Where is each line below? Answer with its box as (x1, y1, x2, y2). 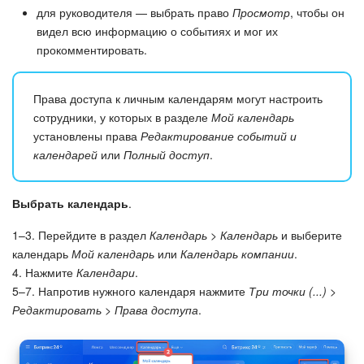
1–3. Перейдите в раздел (12, 226, 149, 243)
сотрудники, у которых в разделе (33, 108, 211, 125)
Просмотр (232, 3, 290, 20)
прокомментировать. (37, 41, 147, 58)
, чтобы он (290, 3, 344, 20)
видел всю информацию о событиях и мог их (37, 22, 278, 39)
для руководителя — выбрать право (37, 3, 232, 20)
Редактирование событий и (141, 127, 297, 144)
